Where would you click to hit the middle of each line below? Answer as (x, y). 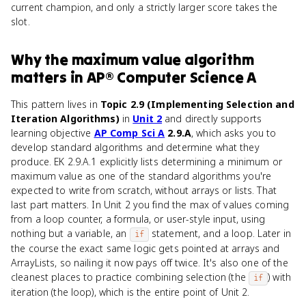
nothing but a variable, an (70, 233)
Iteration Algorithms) (65, 119)
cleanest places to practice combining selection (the (130, 277)
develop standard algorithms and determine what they (135, 147)
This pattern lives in (56, 104)
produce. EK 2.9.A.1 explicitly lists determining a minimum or (147, 162)
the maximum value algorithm (149, 59)
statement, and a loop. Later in (220, 233)
